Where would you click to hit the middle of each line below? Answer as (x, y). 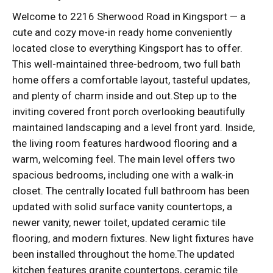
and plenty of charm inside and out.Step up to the (124, 96)
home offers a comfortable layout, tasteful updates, (131, 80)
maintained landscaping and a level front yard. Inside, (133, 128)
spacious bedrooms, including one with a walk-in (123, 175)
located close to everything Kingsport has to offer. (127, 48)
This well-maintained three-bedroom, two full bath (126, 64)
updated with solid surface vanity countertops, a (122, 207)
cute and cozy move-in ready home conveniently (122, 33)
